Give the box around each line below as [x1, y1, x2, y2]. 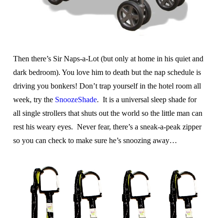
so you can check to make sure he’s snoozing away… [13, 136, 177, 145]
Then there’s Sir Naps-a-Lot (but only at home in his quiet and [13, 54, 203, 63]
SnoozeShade [54, 95, 97, 104]
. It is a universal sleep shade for [96, 95, 197, 104]
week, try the [13, 95, 55, 104]
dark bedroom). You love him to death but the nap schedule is [13, 68, 201, 77]
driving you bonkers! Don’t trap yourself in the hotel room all [13, 82, 201, 91]
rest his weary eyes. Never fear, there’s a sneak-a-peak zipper [13, 123, 201, 131]
